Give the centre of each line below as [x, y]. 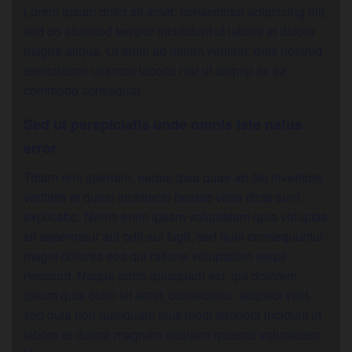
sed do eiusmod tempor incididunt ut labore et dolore [169, 31]
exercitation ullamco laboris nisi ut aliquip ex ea [155, 71]
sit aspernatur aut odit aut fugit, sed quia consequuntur [174, 236]
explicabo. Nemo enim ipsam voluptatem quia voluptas [176, 217]
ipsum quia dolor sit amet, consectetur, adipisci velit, [167, 295]
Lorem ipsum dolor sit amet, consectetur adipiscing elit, [176, 12]
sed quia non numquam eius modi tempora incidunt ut [172, 315]
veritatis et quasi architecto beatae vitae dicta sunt [161, 197]
